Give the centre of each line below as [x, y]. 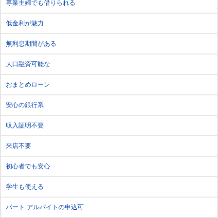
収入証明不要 [25, 125]
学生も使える [25, 186]
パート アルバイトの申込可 [45, 207]
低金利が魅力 [25, 23]
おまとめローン [28, 84]
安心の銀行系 [25, 105]
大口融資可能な [28, 64]
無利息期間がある [31, 43]
